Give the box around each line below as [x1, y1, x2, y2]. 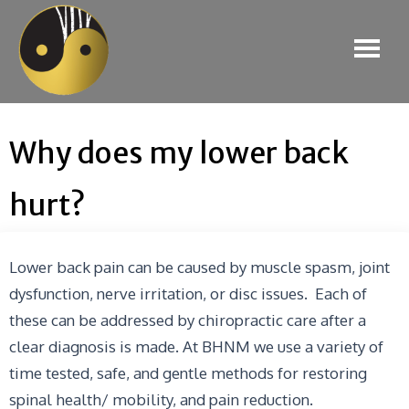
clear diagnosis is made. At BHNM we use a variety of [9, 337, 383, 356]
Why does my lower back [9, 135, 349, 172]
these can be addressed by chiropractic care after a [9, 310, 366, 330]
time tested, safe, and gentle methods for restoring [9, 363, 367, 383]
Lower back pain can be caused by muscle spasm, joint [9, 257, 390, 277]
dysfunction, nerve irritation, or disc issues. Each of [9, 284, 367, 303]
